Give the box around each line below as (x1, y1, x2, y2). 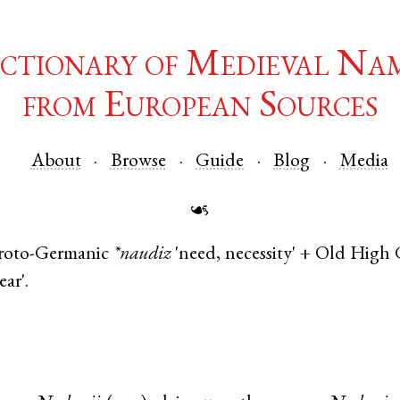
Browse (110, 152, 166, 171)
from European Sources (22, 89, 378, 128)
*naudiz (112, 246, 171, 265)
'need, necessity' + (170, 246, 316, 265)
